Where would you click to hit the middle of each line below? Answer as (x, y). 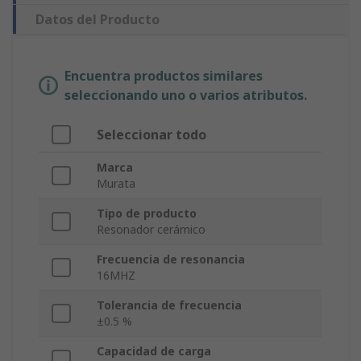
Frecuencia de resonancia (171, 259)
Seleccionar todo (151, 135)
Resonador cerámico (151, 230)
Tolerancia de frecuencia (169, 305)
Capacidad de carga (154, 351)
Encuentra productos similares (164, 76)
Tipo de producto (147, 214)
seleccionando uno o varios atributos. (186, 95)
